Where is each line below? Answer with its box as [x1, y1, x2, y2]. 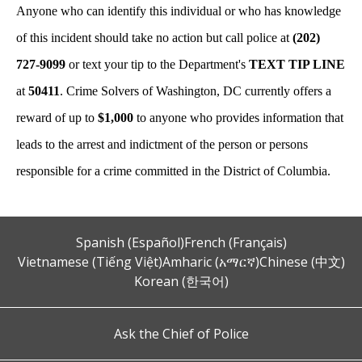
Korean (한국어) [133, 272, 229, 290]
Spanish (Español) [75, 234, 184, 251]
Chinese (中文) [259, 253, 345, 271]
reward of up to [16, 111, 98, 124]
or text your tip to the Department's [65, 57, 249, 71]
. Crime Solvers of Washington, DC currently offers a [60, 84, 331, 98]
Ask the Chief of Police [113, 325, 249, 343]
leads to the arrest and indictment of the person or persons [16, 137, 308, 151]
